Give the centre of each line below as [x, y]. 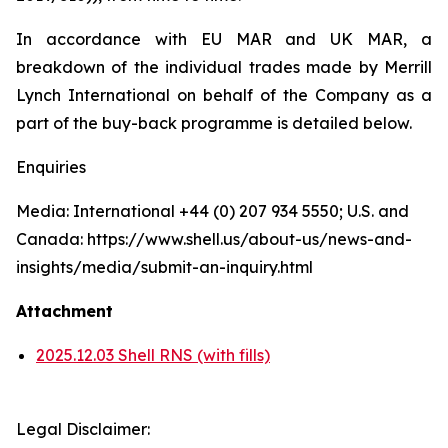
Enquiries [51, 167]
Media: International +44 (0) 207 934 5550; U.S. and [212, 211]
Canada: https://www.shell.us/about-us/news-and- [214, 239]
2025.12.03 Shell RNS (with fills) [153, 355]
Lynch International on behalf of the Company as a [224, 95]
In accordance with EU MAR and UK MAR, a [224, 39]
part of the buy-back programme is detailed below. [214, 123]
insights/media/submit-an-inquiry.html [164, 267]
